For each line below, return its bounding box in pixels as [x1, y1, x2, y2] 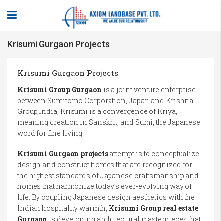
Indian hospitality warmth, [17, 203, 109, 213]
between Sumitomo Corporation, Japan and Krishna [17, 96, 193, 105]
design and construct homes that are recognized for [17, 160, 192, 169]
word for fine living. [17, 128, 84, 138]
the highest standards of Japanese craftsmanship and [17, 171, 199, 180]
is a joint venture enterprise [102, 85, 196, 94]
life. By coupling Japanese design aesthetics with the [17, 192, 195, 202]
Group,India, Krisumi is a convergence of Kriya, [17, 107, 177, 116]
